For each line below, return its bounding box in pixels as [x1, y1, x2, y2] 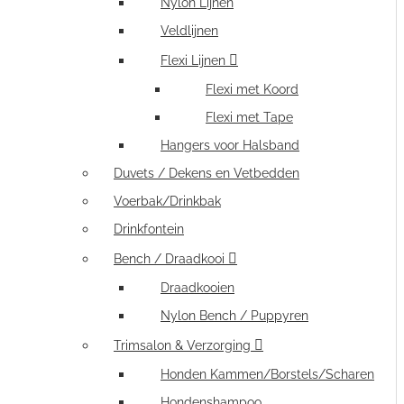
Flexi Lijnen [161, 53, 225, 68]
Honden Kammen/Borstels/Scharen [161, 367, 374, 381]
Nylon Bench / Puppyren [161, 308, 308, 323]
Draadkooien [161, 280, 234, 295]
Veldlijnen [161, 23, 218, 38]
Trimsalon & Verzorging [114, 338, 251, 353]
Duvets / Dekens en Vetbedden [114, 166, 299, 180]
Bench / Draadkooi [114, 252, 225, 266]
